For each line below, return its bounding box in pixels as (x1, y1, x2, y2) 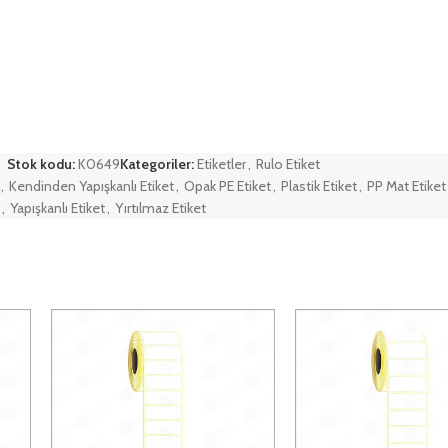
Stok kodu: (6, 155, 78, 173)
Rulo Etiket (255, 155, 320, 173)
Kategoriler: (119, 155, 194, 173)
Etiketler (196, 155, 246, 173)
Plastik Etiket (281, 177, 357, 195)
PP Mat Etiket (367, 177, 446, 195)
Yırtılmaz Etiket (115, 199, 206, 217)
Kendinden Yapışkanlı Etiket (9, 177, 174, 195)
